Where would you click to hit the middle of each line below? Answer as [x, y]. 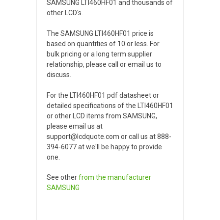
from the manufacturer [115, 177]
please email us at [75, 126]
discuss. [59, 74]
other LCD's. [65, 13]
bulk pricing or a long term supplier [99, 54]
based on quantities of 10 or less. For [103, 43]
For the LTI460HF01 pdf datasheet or [103, 95]
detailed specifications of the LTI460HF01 [110, 105]
